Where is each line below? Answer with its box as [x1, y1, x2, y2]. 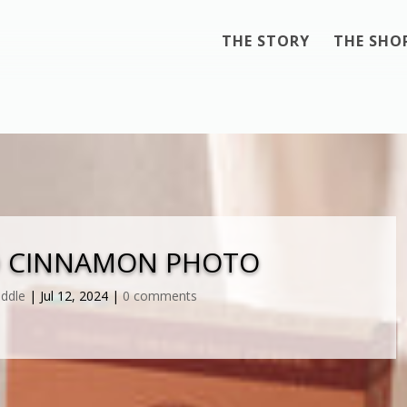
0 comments [123, 287, 198, 305]
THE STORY [222, 31, 311, 51]
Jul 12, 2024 [40, 287, 109, 305]
